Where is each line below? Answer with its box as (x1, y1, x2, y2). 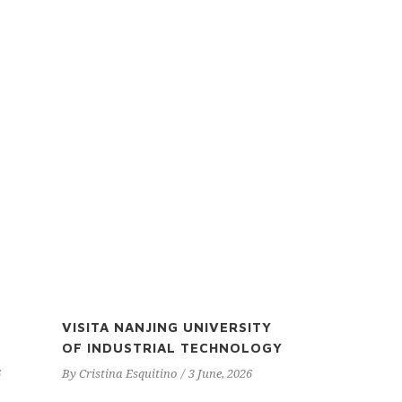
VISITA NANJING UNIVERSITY (62, 319, 272, 335)
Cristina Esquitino (79, 367, 177, 381)
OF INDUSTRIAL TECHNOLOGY (62, 340, 283, 355)
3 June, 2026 (188, 367, 252, 381)
